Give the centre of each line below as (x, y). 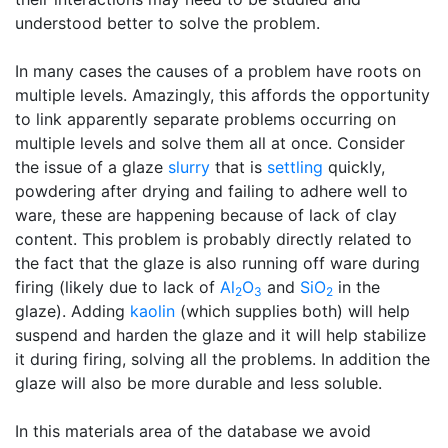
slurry (189, 167)
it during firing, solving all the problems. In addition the (222, 359)
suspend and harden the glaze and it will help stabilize (220, 335)
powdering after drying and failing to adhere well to (211, 191)
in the (356, 287)
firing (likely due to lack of (117, 287)
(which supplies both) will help (292, 311)
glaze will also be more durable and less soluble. (198, 383)
